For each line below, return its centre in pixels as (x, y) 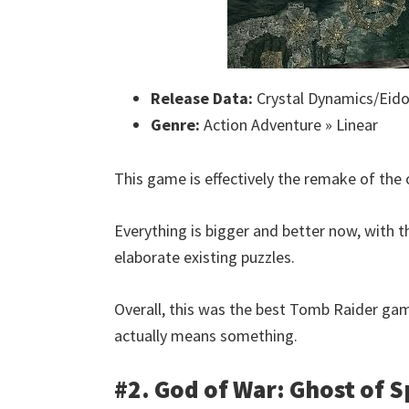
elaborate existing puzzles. (204, 257)
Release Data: (202, 98)
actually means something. (206, 336)
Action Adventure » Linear (289, 125)
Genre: (175, 125)
